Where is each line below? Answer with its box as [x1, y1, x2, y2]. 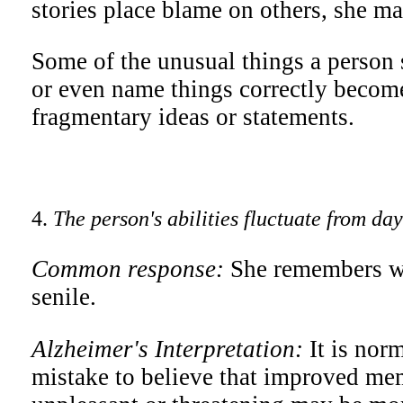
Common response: [31, 255, 230, 283]
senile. [31, 283, 96, 311]
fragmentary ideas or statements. [31, 103, 354, 131]
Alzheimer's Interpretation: [31, 335, 309, 363]
